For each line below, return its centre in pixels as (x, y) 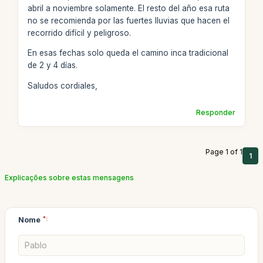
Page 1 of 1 (224, 151)
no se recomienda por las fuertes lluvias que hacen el (128, 20)
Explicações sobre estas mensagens (69, 177)
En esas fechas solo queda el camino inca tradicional (128, 53)
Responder (216, 112)
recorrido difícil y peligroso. (79, 33)
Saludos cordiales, (62, 85)
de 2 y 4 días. (52, 65)
